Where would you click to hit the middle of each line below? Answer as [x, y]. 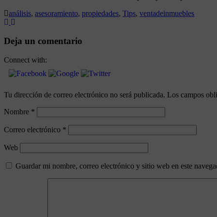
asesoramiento [56, 14]
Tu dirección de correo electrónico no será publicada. [85, 94]
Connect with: [25, 60]
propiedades [100, 14]
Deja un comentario [43, 41]
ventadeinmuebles [167, 14]
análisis [20, 14]
